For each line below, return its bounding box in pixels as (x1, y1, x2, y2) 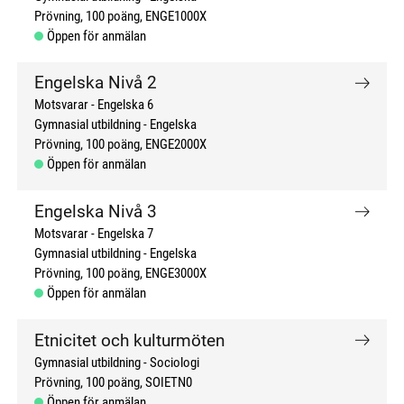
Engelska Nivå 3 (34, 201, 158, 222)
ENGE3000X (145, 266, 207, 281)
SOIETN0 (145, 374, 193, 390)
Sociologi (150, 354, 200, 371)
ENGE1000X (145, 8, 207, 24)
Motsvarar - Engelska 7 (34, 226, 154, 242)
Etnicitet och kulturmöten (34, 329, 225, 351)
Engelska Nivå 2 (34, 72, 158, 94)
